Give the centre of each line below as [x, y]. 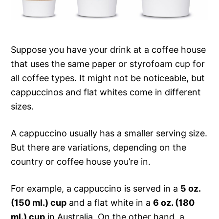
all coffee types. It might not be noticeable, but [108, 78]
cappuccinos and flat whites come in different [106, 92]
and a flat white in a [110, 202]
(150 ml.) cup [39, 202]
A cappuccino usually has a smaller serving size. [109, 133]
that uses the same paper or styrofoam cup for [108, 64]
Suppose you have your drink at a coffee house [109, 49]
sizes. [22, 106]
